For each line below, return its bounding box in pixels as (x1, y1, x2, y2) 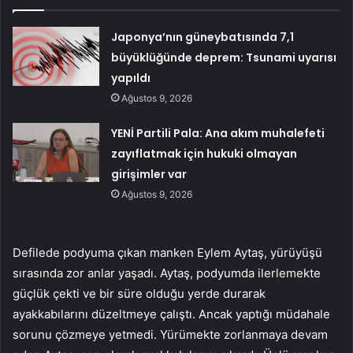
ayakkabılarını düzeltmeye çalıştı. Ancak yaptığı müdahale (13, 307, 330, 322)
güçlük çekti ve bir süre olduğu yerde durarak (13, 286, 266, 302)
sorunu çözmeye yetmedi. (13, 327, 160, 343)
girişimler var (111, 166, 188, 183)
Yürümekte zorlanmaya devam (160, 327, 328, 343)
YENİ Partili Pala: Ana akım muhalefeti (111, 125, 325, 142)
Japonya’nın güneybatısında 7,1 (111, 29, 295, 46)
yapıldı (111, 70, 151, 87)
